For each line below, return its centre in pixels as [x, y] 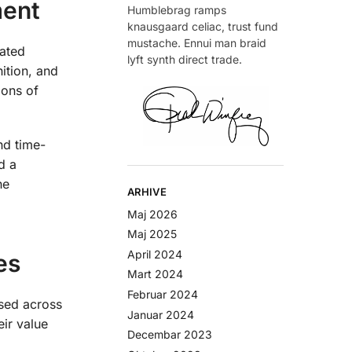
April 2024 [155, 254]
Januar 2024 [161, 314]
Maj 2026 [153, 214]
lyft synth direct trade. [185, 59]
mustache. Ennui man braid [197, 42]
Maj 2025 [152, 234]
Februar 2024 [163, 294]
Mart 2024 [156, 274]
